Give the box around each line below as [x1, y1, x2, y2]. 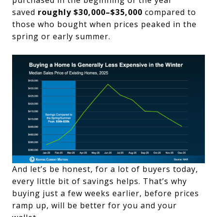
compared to [142, 6, 196, 17]
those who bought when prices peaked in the [12, 18, 197, 30]
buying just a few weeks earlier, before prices [12, 187, 199, 199]
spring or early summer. [12, 31, 110, 42]
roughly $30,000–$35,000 [38, 6, 142, 17]
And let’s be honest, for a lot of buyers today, [12, 163, 198, 174]
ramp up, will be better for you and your [12, 200, 177, 211]
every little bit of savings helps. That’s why [12, 175, 187, 186]
